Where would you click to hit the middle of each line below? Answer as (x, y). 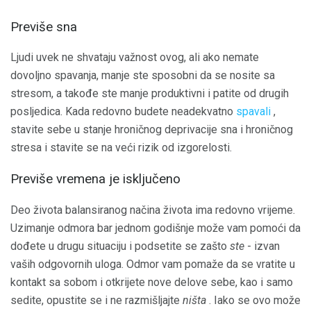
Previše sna (44, 27)
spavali (253, 112)
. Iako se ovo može (253, 300)
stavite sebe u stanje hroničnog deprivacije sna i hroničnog (152, 130)
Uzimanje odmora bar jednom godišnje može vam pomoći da (155, 228)
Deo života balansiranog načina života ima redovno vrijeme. (153, 210)
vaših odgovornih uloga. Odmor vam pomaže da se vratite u (153, 264)
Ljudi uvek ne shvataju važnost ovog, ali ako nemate (135, 58)
